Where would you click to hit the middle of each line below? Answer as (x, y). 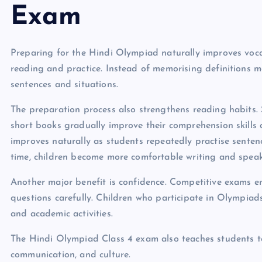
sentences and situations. (65, 85)
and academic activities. (62, 214)
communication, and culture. (71, 255)
